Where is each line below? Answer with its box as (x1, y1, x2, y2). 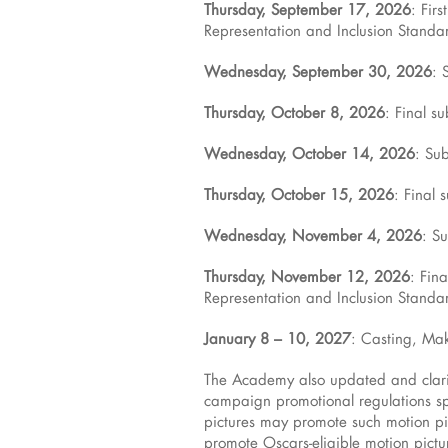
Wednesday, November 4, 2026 (204, 225, 422, 246)
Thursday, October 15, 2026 (204, 184, 394, 205)
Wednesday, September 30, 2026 (204, 61, 432, 82)
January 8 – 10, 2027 (204, 328, 351, 349)
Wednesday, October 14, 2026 (204, 143, 415, 164)
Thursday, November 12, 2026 (204, 266, 410, 287)
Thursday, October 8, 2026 (204, 102, 385, 123)
